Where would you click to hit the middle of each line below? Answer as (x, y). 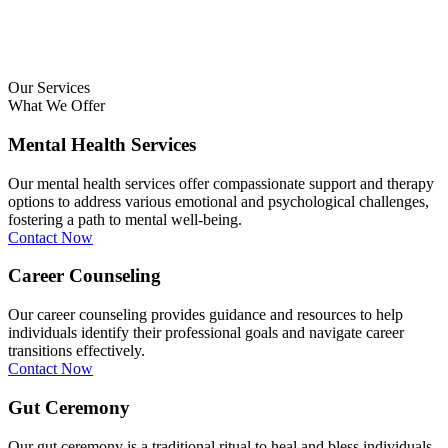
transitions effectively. (76, 351)
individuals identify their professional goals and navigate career (206, 333)
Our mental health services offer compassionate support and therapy (221, 183)
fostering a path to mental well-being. (125, 219)
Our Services (49, 88)
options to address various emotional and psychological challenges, (218, 201)
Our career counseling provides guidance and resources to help (205, 315)
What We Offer (56, 106)
